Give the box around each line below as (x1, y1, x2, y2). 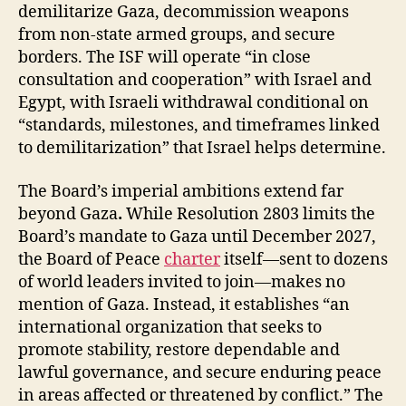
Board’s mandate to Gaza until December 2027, (18, 226, 376, 247)
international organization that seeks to (18, 316, 322, 338)
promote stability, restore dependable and (18, 339, 340, 361)
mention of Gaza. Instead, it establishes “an (18, 294, 350, 315)
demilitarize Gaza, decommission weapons (18, 2, 349, 23)
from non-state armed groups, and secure (18, 24, 335, 45)
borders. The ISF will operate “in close (18, 47, 311, 68)
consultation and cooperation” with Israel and (18, 70, 372, 91)
